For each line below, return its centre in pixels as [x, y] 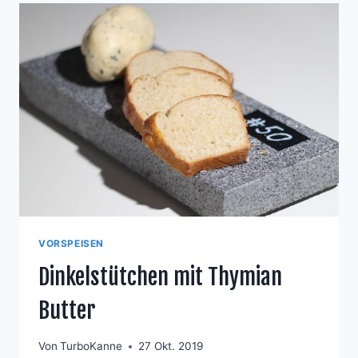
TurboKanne [91, 346]
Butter [67, 310]
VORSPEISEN [71, 243]
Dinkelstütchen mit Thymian [160, 276]
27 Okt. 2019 [171, 346]
